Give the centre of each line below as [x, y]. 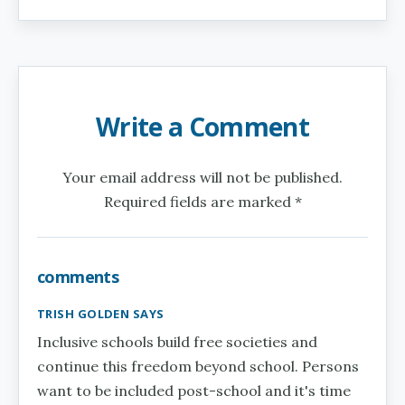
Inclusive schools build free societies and [177, 342]
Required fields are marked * [202, 202]
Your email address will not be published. [202, 178]
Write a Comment [202, 127]
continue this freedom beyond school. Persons [198, 367]
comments [78, 277]
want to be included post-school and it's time [194, 391]
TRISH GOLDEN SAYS [101, 314]
